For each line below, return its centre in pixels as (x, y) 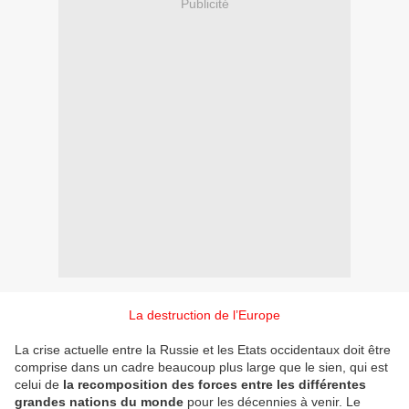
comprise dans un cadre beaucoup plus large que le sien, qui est (201, 367)
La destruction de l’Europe (204, 315)
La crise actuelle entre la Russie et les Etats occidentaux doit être (203, 350)
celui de (39, 385)
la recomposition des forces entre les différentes (215, 385)
